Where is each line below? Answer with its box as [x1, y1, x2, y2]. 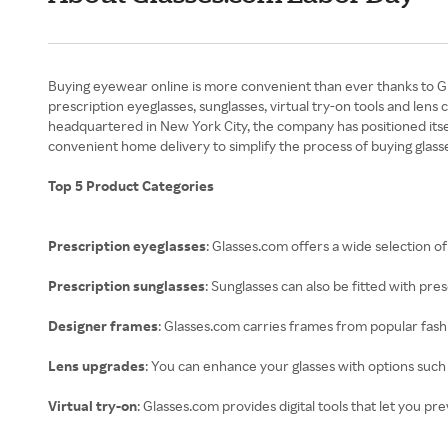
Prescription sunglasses [48, 277, 205, 294]
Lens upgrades [48, 357, 145, 374]
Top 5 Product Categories [48, 177, 214, 194]
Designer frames [48, 317, 158, 334]
